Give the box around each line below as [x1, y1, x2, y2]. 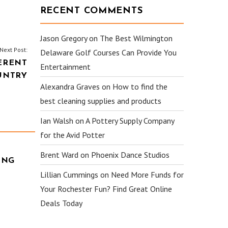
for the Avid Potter [40, 130, 105, 140]
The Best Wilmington [99, 33, 173, 43]
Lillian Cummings [40, 169, 98, 180]
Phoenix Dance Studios [91, 150, 169, 160]
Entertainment [40, 62, 91, 72]
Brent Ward [40, 150, 78, 160]
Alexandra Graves [40, 81, 100, 92]
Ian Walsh [40, 116, 73, 126]
